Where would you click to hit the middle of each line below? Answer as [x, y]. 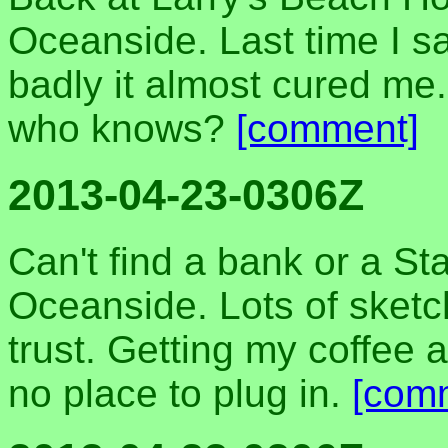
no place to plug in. [180, 393]
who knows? [122, 128]
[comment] [327, 128]
